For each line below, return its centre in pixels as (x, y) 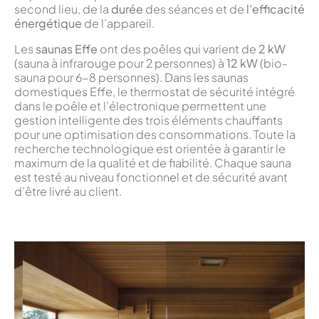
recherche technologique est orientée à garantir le (150, 148)
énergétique (48, 23)
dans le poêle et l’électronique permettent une (140, 105)
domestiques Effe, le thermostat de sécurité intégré (155, 91)
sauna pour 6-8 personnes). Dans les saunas (131, 77)
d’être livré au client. (68, 191)
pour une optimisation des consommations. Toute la (155, 134)
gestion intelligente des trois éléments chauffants (148, 120)
